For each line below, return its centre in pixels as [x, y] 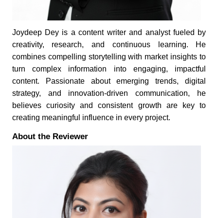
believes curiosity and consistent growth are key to [109, 105]
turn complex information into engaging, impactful [109, 69]
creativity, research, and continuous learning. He [109, 44]
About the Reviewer [50, 136]
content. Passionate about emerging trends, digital [109, 81]
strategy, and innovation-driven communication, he [109, 93]
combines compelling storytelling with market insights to [109, 56]
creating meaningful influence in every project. [91, 117]
